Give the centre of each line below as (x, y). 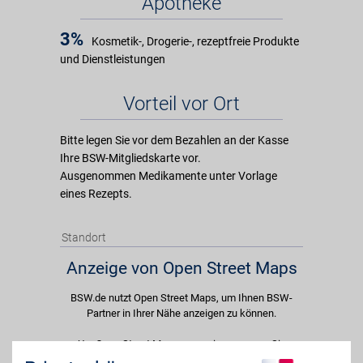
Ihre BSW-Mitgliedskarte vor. (130, 158)
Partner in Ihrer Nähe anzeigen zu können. (181, 313)
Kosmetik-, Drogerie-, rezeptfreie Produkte (195, 41)
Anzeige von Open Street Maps (181, 268)
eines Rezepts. (96, 194)
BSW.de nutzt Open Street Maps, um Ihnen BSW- (181, 298)
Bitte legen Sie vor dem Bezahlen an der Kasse (174, 140)
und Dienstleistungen (113, 59)
